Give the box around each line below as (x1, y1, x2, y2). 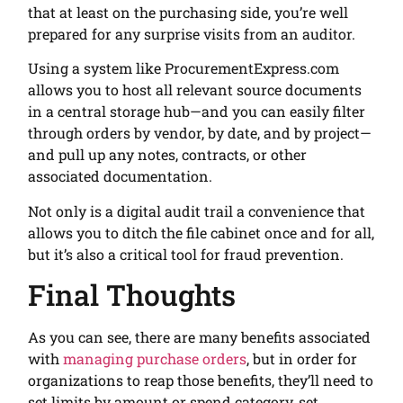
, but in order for (246, 348, 358, 368)
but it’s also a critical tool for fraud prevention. (28, 244, 348, 264)
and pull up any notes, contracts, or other (28, 145, 308, 165)
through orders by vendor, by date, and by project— (28, 123, 372, 143)
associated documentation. (28, 166, 217, 186)
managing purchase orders (63, 348, 247, 368)
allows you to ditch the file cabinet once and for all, (28, 222, 375, 242)
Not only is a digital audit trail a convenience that (28, 201, 366, 220)
